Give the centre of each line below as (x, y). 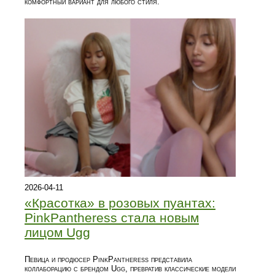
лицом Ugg (57, 233)
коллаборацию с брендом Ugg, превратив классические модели (130, 269)
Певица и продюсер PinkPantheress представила (108, 260)
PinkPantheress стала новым (112, 218)
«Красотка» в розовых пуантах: (120, 203)
